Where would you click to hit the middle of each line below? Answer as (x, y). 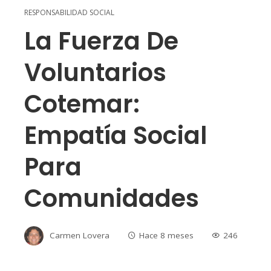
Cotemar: (82, 104)
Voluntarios (95, 73)
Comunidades (112, 199)
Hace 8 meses (166, 236)
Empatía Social (116, 136)
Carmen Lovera (80, 236)
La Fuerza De (101, 41)
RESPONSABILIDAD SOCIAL (69, 13)
